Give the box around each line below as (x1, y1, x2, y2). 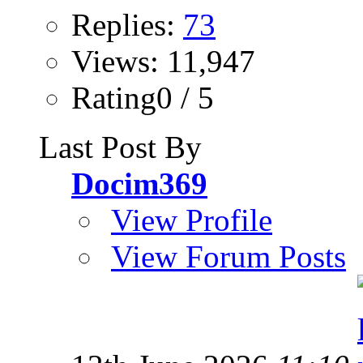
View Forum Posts (111, 238, 346, 274)
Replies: (71, 6, 183, 42)
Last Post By (39, 129, 202, 164)
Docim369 (71, 165, 207, 201)
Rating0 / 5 (71, 79, 214, 115)
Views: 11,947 (71, 43, 255, 79)
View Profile (111, 202, 272, 237)
